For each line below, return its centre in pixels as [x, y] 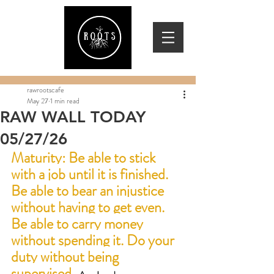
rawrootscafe [46, 90]
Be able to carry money [79, 224]
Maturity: [38, 158]
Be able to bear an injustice [89, 191]
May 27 [38, 101]
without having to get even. [89, 207]
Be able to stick [112, 158]
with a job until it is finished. [91, 174]
